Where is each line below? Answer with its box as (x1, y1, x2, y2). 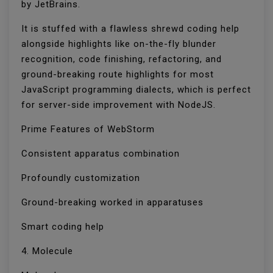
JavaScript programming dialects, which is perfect (21, 84, 251, 96)
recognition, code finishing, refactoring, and (21, 54, 222, 65)
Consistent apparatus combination (21, 148, 183, 160)
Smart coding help (21, 221, 107, 233)
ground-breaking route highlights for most (21, 69, 214, 80)
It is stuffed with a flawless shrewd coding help (21, 23, 239, 35)
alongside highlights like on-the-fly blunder (21, 38, 216, 50)
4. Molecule (21, 246, 76, 257)
